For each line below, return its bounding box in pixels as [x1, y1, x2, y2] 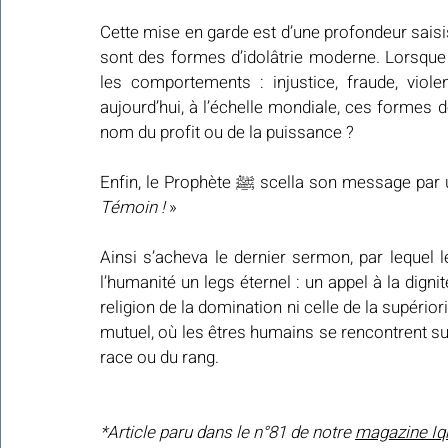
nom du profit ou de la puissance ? [100, 120, 354, 146]
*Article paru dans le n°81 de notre [100, 420, 355, 446]
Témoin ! [100, 195, 169, 221]
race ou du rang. [100, 345, 219, 371]
